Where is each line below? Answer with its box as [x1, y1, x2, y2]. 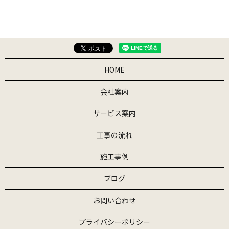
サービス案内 [93, 108, 136, 119]
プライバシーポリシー [79, 217, 150, 227]
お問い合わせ [93, 195, 136, 205]
